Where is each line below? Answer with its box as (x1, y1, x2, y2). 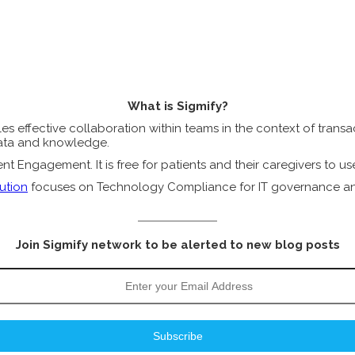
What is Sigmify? (127, 99, 228, 114)
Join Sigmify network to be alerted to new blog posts (15, 238, 340, 253)
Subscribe (152, 330, 203, 343)
